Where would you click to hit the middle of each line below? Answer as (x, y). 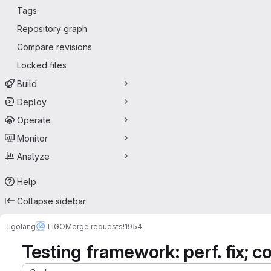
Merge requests (94, 226)
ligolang (21, 226)
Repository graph (52, 29)
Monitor (32, 138)
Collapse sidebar (51, 201)
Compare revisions (54, 47)
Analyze (33, 156)
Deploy (32, 102)
